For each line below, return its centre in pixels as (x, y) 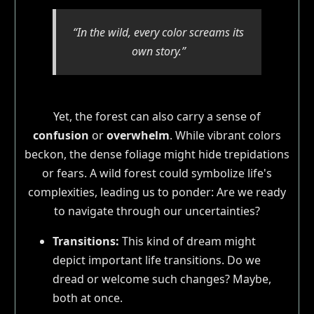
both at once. (87, 298)
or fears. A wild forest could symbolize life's (157, 173)
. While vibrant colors (225, 135)
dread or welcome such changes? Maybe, (162, 279)
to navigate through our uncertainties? (157, 211)
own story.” (158, 51)
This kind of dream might (187, 241)
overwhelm (138, 135)
